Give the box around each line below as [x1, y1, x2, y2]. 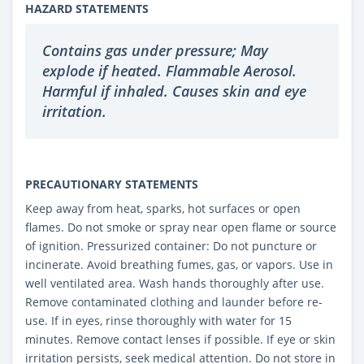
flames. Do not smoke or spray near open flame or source [25, 219, 336, 235]
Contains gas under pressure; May [42, 40, 268, 60]
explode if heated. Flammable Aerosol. [42, 60, 297, 80]
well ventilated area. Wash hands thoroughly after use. [25, 275, 324, 291]
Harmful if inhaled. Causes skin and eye [42, 80, 306, 101]
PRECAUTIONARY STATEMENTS [25, 175, 198, 192]
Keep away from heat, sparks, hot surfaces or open [25, 200, 301, 216]
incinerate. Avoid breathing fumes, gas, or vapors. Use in [25, 256, 333, 272]
